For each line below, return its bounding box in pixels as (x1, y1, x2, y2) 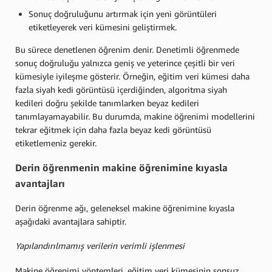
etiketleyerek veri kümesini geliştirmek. (29, 21, 177, 32)
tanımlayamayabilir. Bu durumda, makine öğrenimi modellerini (15, 110, 255, 121)
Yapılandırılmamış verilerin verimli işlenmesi (15, 240, 185, 251)
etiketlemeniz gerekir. (15, 137, 97, 148)
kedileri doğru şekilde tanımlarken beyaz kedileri (15, 97, 199, 108)
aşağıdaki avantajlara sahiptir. (15, 216, 129, 226)
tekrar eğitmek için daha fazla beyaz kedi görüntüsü (15, 124, 211, 135)
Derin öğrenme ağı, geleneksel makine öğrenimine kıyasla (15, 202, 234, 213)
